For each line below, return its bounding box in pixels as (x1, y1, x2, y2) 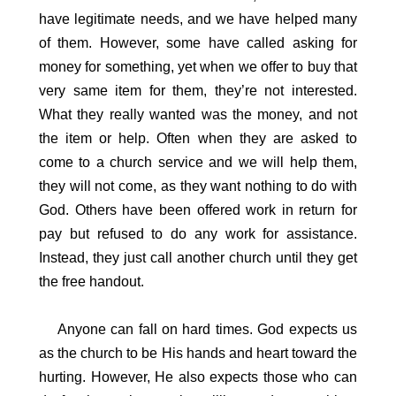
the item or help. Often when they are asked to (39, 130, 357, 146)
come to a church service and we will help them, (39, 154, 357, 170)
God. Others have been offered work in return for (39, 202, 357, 217)
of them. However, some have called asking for (39, 34, 357, 50)
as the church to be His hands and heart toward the (39, 345, 357, 361)
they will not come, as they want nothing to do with (39, 178, 357, 194)
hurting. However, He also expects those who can (39, 369, 357, 385)
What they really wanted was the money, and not (39, 106, 357, 122)
